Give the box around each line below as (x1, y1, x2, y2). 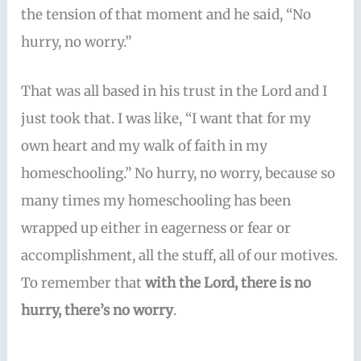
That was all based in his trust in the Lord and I (21, 81, 328, 100)
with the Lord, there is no (145, 273, 312, 292)
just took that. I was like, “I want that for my (21, 109, 312, 127)
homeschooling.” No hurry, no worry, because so (21, 164, 336, 182)
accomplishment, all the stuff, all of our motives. (21, 246, 338, 264)
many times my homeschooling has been (21, 191, 292, 210)
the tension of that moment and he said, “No (21, 5, 312, 23)
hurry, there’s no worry (21, 301, 174, 319)
